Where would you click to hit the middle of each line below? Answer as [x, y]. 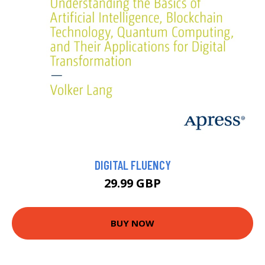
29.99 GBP [132, 183]
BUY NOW [132, 223]
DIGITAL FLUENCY [132, 164]
